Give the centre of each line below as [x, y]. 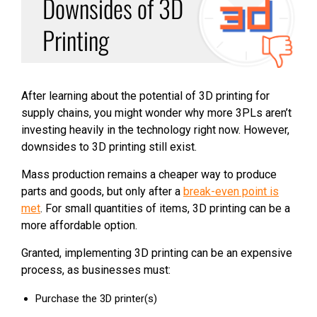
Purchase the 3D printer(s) [96, 298]
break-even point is [231, 191]
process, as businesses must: [96, 270]
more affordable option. [79, 225]
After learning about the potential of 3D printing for [145, 96]
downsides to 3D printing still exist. [109, 146]
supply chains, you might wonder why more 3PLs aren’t [156, 113]
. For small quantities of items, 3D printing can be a [165, 208]
